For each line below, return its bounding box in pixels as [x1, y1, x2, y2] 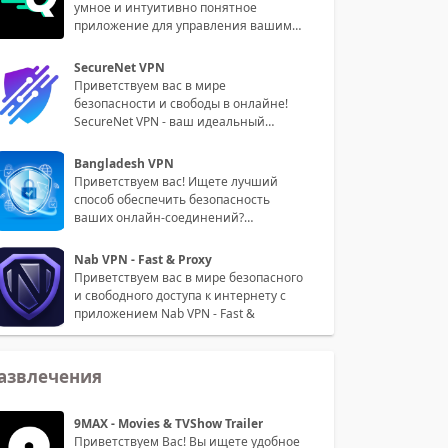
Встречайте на [74, 226, 161, 244]
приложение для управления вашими [74, 16, 300, 34]
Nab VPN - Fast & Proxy [74, 250, 212, 268]
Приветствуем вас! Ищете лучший [74, 172, 278, 190]
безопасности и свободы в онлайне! [74, 94, 288, 112]
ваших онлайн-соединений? [74, 208, 244, 226]
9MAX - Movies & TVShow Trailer [74, 414, 263, 432]
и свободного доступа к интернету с [74, 286, 286, 304]
